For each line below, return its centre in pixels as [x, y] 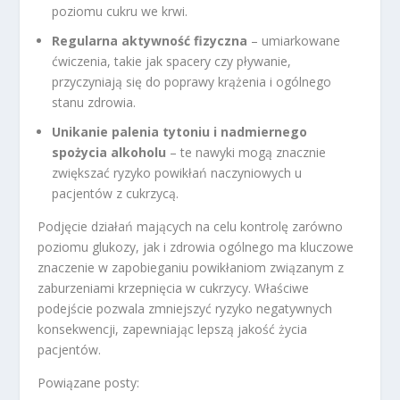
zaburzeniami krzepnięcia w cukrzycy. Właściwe [174, 287]
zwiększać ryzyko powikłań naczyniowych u [177, 172]
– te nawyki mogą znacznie [246, 152]
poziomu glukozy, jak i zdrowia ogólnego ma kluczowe [196, 246]
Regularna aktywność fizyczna [150, 40]
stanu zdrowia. [94, 102]
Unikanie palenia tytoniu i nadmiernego [180, 131]
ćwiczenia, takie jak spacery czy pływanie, [172, 61]
